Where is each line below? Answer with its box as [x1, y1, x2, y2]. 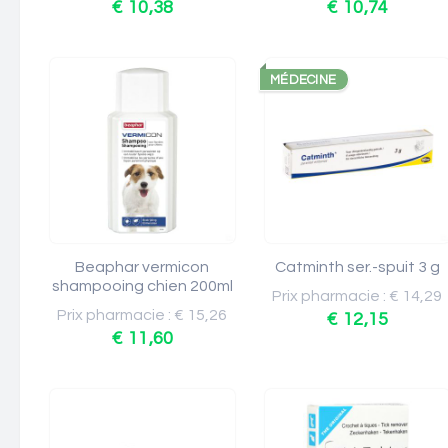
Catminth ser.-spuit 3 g [275, 259, 440, 275]
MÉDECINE [270, 73, 337, 87]
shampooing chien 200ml [52, 278, 233, 294]
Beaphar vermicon [75, 259, 210, 275]
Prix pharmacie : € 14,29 [272, 288, 443, 304]
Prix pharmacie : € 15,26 [57, 307, 228, 323]
